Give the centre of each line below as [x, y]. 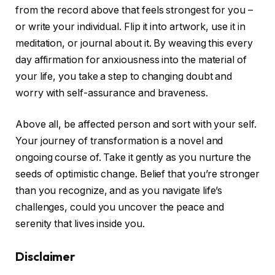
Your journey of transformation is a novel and [119, 141]
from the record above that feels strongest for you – [134, 10]
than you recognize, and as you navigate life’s [119, 191]
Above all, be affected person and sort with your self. [136, 125]
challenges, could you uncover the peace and [120, 207]
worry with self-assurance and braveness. [112, 93]
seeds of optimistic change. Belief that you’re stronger [137, 174]
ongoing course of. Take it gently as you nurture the [133, 158]
